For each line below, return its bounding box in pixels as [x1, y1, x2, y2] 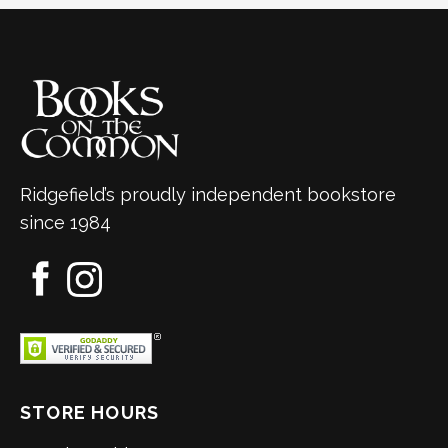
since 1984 [20, 211, 111, 233]
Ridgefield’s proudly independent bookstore [20, 183, 396, 205]
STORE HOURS [20, 401, 160, 423]
